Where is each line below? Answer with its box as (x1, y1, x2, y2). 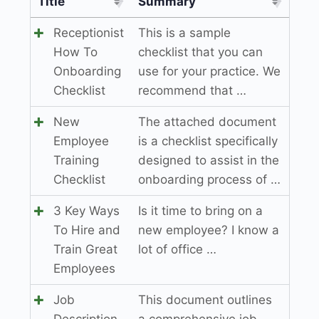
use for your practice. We (137, 63, 281, 78)
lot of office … (137, 241, 216, 256)
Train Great (53, 241, 117, 256)
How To (53, 44, 98, 59)
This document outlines (137, 292, 272, 307)
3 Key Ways (53, 203, 120, 218)
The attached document (137, 114, 276, 129)
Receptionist (53, 25, 124, 40)
